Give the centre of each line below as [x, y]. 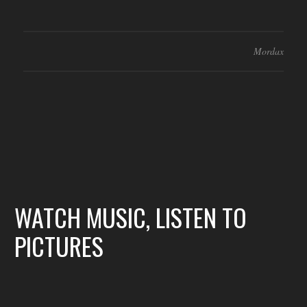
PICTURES [59, 246]
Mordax [269, 51]
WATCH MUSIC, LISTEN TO [131, 217]
